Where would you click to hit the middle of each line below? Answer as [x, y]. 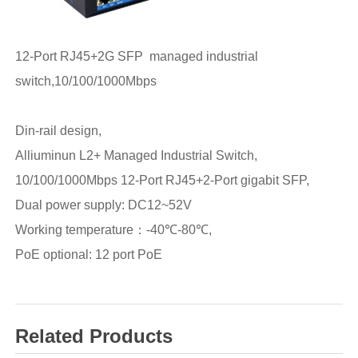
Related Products [93, 336]
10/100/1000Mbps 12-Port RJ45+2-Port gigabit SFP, [162, 181]
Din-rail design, [58, 131]
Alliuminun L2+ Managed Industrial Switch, [137, 156]
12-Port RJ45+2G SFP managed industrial [136, 57]
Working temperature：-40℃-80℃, [113, 230]
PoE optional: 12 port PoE [88, 255]
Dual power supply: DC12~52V [105, 205]
